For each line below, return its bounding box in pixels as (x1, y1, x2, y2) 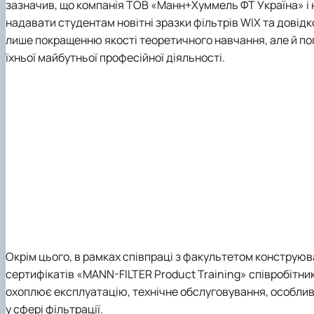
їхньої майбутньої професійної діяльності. (6, 49, 225, 65)
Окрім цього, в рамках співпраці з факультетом (6, 249, 255, 265)
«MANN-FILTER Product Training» (76, 266, 247, 282)
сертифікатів (6, 266, 76, 282)
